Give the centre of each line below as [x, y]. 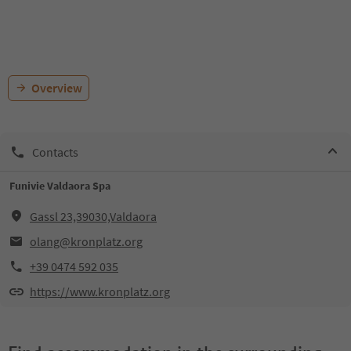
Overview [57, 88]
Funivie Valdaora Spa [60, 186]
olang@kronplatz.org [86, 241]
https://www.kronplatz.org [100, 291]
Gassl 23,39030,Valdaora [93, 216]
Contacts [55, 152]
